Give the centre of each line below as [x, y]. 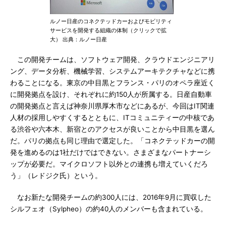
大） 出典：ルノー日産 [78, 39]
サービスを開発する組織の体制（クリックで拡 [108, 30]
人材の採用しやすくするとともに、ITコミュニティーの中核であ [112, 118]
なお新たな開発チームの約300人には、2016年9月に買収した [111, 197]
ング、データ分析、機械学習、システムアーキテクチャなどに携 [112, 71]
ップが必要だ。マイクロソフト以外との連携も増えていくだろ [109, 164]
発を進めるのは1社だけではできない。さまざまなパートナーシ [110, 152]
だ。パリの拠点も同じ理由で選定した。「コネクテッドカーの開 [112, 141]
